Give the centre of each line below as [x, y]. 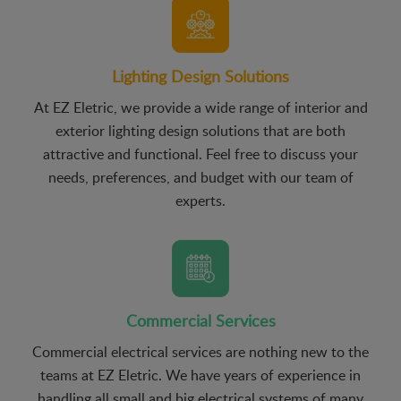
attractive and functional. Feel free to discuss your [200, 154]
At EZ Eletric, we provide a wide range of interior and [200, 107]
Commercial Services [200, 320]
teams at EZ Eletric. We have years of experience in [200, 375]
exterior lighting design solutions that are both [200, 130]
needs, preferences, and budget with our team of [200, 177]
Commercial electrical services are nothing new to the [200, 351]
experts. [200, 200]
